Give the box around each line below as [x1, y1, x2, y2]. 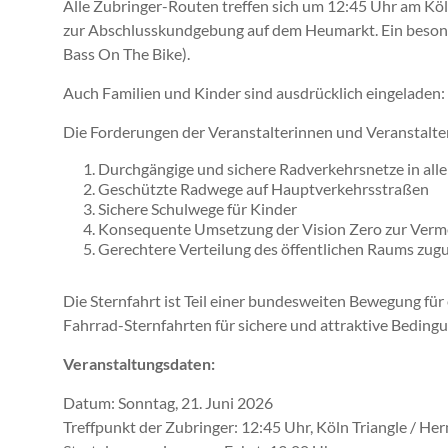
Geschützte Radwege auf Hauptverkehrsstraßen [98, 179, 429, 199]
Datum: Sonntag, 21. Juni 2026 [63, 393, 273, 413]
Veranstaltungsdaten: [63, 354, 215, 374]
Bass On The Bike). [63, 44, 190, 64]
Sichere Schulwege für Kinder [98, 199, 297, 219]
